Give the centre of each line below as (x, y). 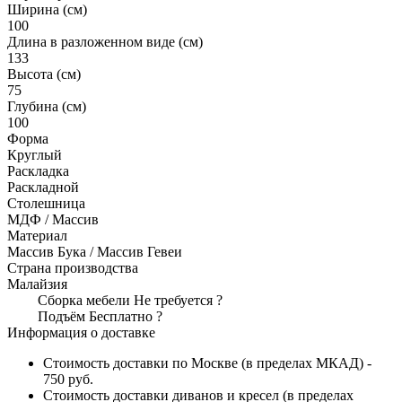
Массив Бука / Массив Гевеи (95, 251)
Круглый (35, 154)
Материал (37, 235)
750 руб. (68, 379)
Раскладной (43, 187)
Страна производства (73, 267)
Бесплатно (121, 316)
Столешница (46, 203)
